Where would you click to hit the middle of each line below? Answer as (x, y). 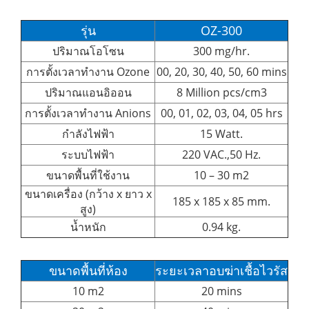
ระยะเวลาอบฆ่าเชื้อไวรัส (221, 270)
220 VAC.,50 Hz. (221, 154)
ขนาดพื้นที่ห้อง (88, 270)
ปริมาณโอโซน (88, 51)
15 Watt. (221, 133)
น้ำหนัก (88, 227)
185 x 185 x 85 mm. (221, 201)
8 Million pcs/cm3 (221, 92)
